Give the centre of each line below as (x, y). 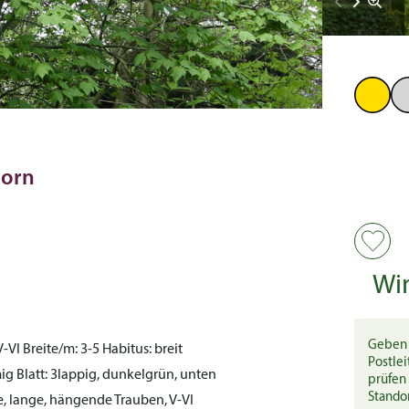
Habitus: (127, 350)
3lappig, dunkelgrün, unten (132, 375)
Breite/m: (50, 350)
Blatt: (32, 375)
